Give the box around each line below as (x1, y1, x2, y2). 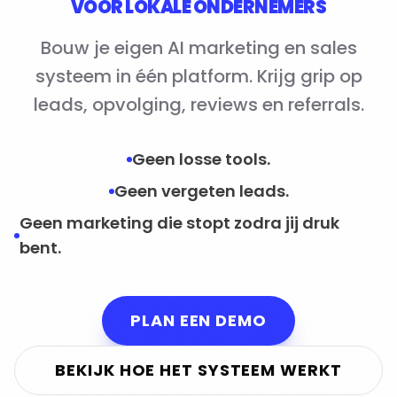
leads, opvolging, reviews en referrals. (33, 92, 364, 117)
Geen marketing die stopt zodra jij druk (19, 212, 339, 234)
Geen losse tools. (132, 148, 270, 170)
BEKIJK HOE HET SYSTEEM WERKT (55, 359, 342, 381)
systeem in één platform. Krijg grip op (35, 64, 362, 89)
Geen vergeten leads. (113, 180, 289, 202)
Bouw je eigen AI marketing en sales (40, 35, 357, 60)
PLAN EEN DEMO (130, 309, 267, 331)
